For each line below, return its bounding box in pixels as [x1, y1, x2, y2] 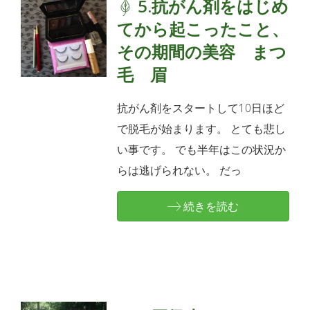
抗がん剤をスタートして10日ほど [117, 100, 285, 116]
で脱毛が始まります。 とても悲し [117, 120, 286, 136]
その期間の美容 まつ [117, 39, 287, 63]
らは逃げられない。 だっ [117, 162, 242, 178]
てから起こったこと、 [117, 17, 289, 40]
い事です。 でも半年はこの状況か [117, 141, 286, 157]
